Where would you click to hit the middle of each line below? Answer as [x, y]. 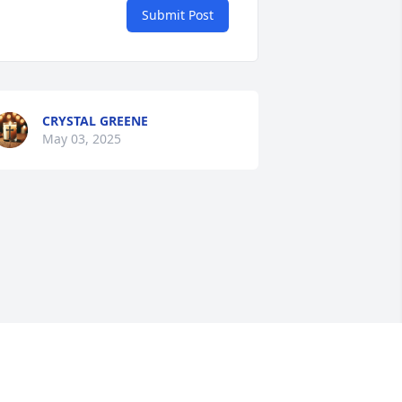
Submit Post [178, 15]
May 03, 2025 [81, 139]
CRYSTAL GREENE [95, 121]
